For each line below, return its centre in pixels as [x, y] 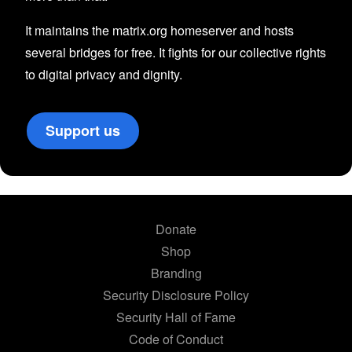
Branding [176, 273]
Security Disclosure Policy [176, 295]
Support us [83, 130]
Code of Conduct [176, 339]
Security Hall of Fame [176, 317]
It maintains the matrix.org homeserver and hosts [159, 30]
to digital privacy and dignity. [104, 74]
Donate [176, 229]
